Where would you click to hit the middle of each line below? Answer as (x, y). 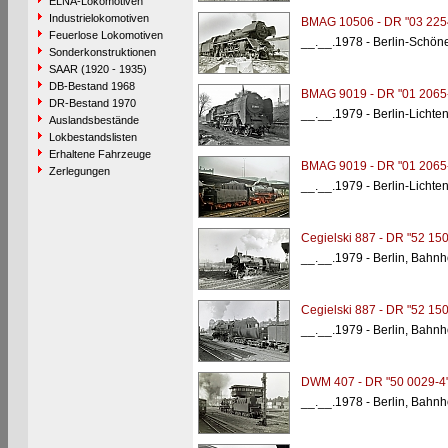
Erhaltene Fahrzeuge (99, 154)
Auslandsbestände (93, 120)
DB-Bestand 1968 (91, 86)
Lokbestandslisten (92, 137)
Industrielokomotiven (98, 18)
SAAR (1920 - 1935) (97, 69)
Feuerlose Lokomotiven (105, 35)
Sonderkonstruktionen (102, 52)
